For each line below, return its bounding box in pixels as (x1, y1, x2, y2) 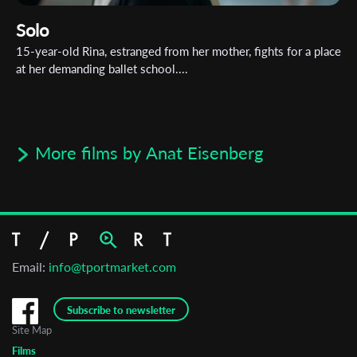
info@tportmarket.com (49, 259, 176, 275)
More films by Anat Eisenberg (35, 141, 263, 163)
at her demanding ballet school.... (16, 61, 188, 76)
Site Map (12, 324, 52, 336)
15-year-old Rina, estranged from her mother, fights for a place (16, 43, 341, 58)
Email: (12, 259, 49, 275)
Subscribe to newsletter (67, 304, 175, 317)
